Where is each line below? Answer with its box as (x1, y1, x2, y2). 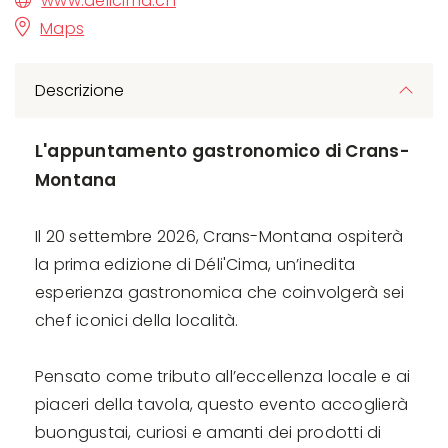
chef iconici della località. (35, 308, 239, 332)
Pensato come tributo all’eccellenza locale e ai (35, 364, 411, 388)
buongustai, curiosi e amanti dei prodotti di (35, 420, 382, 444)
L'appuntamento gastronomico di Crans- (35, 138, 409, 163)
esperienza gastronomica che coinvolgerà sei (35, 280, 405, 304)
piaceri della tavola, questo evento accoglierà (35, 392, 409, 416)
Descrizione (35, 78, 124, 102)
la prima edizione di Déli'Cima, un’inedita (35, 252, 356, 276)
